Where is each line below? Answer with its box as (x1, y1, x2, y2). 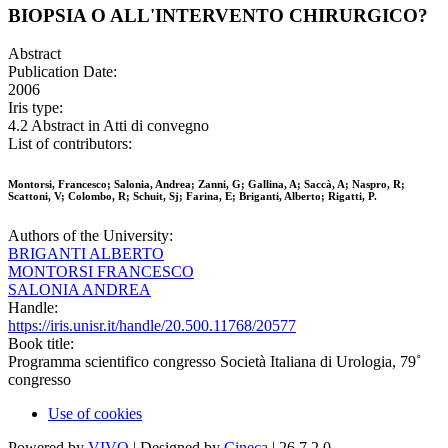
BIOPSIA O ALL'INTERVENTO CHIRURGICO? (8, 4, 428, 26)
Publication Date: (8, 63, 117, 81)
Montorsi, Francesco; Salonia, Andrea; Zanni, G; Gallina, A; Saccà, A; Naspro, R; (8, 178, 405, 191)
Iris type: (8, 99, 63, 117)
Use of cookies (48, 405, 142, 423)
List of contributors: (8, 135, 132, 153)
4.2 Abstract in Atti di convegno (8, 117, 209, 135)
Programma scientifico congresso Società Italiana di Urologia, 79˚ (8, 353, 421, 371)
